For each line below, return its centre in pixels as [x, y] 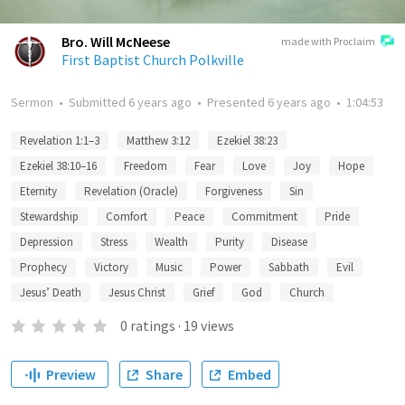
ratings [152, 325]
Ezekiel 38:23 [247, 141]
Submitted [99, 102]
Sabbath [289, 267]
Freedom [146, 166]
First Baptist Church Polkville [153, 60]
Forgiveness [234, 191]
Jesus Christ [137, 292]
